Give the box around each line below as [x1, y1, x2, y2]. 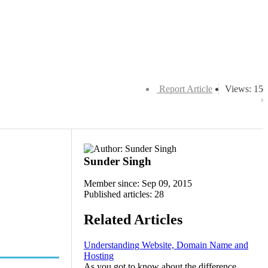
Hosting [84, 250, 114, 261]
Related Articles [84, 211, 182, 227]
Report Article [159, 84, 212, 94]
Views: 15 [225, 84, 263, 94]
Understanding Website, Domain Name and [84, 239, 248, 250]
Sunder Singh [84, 155, 151, 167]
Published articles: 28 [84, 189, 164, 199]
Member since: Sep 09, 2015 [84, 178, 192, 188]
